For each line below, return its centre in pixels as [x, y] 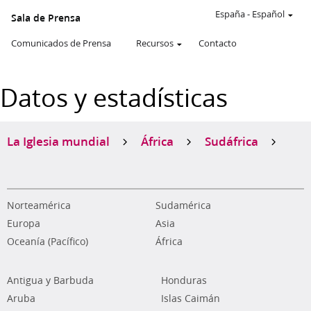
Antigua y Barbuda [50, 280]
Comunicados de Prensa [61, 43]
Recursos [155, 43]
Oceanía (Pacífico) [48, 242]
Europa [24, 224]
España [230, 14]
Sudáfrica [232, 141]
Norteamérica [39, 205]
